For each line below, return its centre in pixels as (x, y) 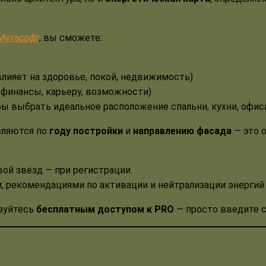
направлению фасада (182, 131)
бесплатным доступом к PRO (105, 209)
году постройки (86, 131)
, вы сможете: (71, 37)
